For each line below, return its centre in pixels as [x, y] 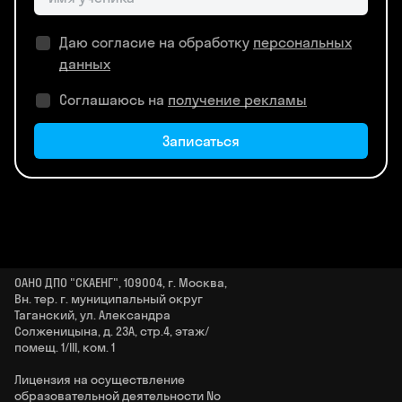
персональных [302, 43]
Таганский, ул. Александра [92, 315]
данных [85, 64]
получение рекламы [237, 100]
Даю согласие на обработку [156, 43]
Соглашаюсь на [114, 100]
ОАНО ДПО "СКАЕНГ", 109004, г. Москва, [121, 283]
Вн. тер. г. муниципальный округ [109, 299]
